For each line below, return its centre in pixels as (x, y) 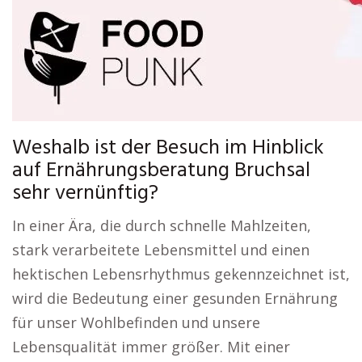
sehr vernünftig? (85, 194)
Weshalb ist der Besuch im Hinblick (168, 148)
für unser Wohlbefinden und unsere (136, 322)
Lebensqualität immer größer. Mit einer (151, 347)
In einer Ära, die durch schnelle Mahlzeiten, (162, 225)
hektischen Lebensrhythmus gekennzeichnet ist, (181, 274)
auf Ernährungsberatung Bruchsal (161, 171)
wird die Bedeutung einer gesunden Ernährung (175, 298)
